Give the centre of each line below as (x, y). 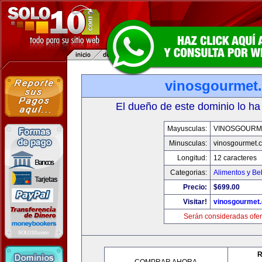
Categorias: (188, 173)
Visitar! (195, 202)
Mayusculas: (187, 129)
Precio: (195, 187)
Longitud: (192, 158)
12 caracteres (235, 158)
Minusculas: (188, 143)
